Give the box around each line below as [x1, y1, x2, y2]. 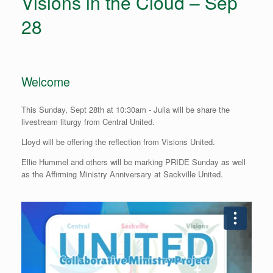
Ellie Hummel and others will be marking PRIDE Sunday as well [21, 155, 246, 168]
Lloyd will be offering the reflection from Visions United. [21, 135, 215, 147]
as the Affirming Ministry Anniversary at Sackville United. [21, 168, 223, 180]
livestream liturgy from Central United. [21, 115, 155, 127]
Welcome [21, 73, 70, 90]
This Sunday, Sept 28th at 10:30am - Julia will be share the [21, 103, 230, 115]
